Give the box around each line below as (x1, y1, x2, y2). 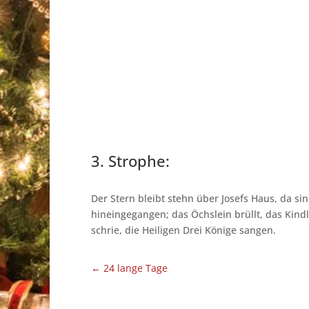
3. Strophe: (91, 150, 170, 172)
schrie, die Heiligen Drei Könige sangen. (91, 223, 276, 237)
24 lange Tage (103, 261, 168, 275)
